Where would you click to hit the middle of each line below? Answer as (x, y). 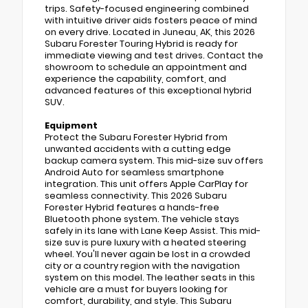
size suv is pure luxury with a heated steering (145, 242)
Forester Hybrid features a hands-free (132, 207)
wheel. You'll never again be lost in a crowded (147, 254)
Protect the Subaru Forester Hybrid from (136, 137)
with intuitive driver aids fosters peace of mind (151, 20)
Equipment (71, 125)
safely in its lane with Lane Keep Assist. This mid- (153, 230)
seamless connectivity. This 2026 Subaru (136, 195)
